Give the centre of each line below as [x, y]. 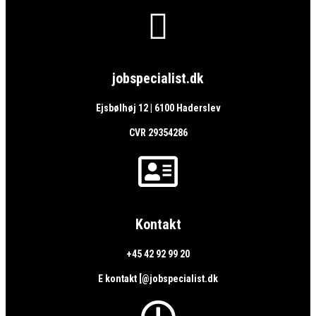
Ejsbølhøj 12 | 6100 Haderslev [158, 108]
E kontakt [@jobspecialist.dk [158, 278]
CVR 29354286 [158, 132]
